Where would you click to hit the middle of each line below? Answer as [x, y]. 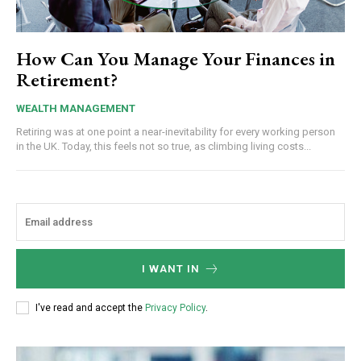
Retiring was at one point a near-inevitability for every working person [176, 132]
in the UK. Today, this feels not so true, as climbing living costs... [164, 147]
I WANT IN [170, 269]
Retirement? [67, 80]
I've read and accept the [90, 307]
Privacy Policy [175, 307]
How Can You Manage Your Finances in [176, 59]
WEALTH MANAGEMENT [76, 109]
